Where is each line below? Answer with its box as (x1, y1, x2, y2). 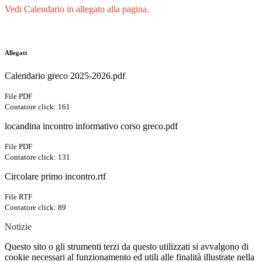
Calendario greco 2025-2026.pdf (5, 70, 125, 81)
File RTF (5, 192, 32, 201)
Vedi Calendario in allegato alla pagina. (5, 4, 149, 14)
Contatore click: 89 (5, 202, 66, 212)
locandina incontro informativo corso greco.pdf (5, 120, 178, 131)
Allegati (5, 49, 27, 56)
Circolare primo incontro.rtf (5, 171, 106, 181)
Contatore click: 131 (5, 152, 70, 161)
